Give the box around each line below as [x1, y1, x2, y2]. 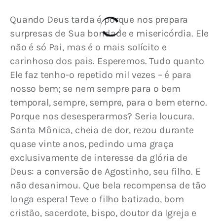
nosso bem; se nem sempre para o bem [10, 83, 183, 95]
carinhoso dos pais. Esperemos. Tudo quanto [10, 55, 207, 67]
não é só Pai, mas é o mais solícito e [10, 41, 169, 53]
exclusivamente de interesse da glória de [10, 152, 190, 164]
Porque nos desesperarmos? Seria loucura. [10, 110, 197, 122]
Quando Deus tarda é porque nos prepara [10, 14, 191, 26]
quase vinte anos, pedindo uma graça [10, 138, 176, 150]
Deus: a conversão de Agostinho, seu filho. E [10, 166, 203, 178]
